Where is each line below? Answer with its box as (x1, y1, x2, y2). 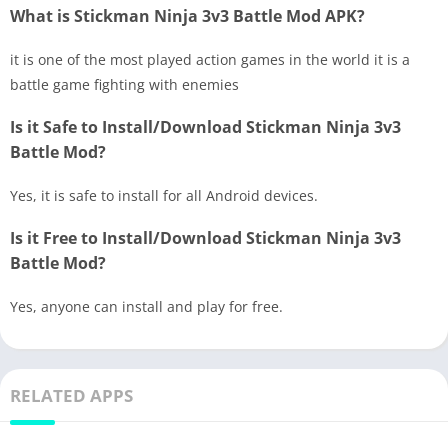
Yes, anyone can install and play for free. (10, 296, 283, 316)
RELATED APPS (10, 383, 133, 407)
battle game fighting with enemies (10, 74, 239, 94)
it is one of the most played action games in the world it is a (10, 49, 410, 69)
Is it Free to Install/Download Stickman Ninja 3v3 (10, 226, 401, 249)
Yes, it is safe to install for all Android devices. (10, 185, 318, 205)
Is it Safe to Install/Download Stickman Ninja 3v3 (10, 115, 401, 138)
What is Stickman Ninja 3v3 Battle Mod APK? (10, 4, 365, 27)
